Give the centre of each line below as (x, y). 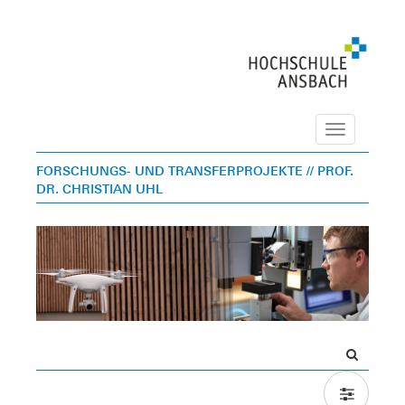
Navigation (368, 132)
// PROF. (330, 171)
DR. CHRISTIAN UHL (99, 189)
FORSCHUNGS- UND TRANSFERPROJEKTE (170, 171)
